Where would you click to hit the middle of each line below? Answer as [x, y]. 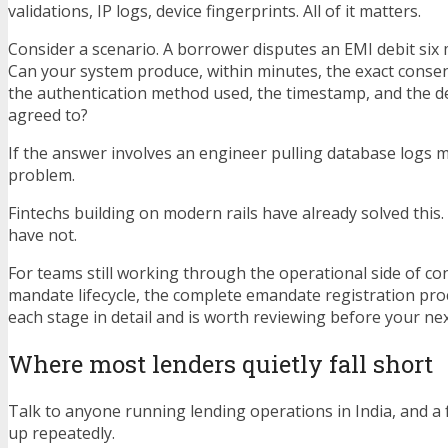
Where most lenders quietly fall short [220, 364]
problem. [41, 175]
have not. [42, 235]
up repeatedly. [61, 433]
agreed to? [48, 115]
